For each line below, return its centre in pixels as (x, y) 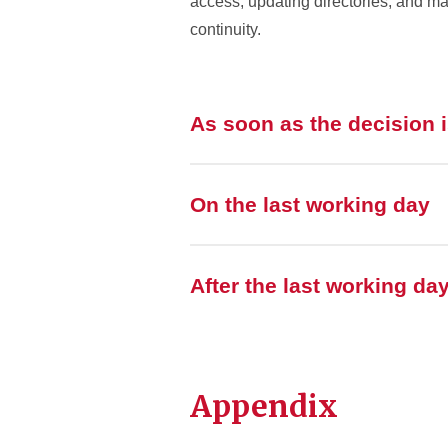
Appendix (264, 406)
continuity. (225, 29)
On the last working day (310, 204)
